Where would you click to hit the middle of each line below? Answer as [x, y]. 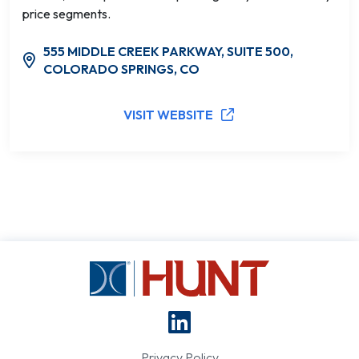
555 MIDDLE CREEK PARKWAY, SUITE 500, [168, 51]
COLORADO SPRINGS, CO [121, 69]
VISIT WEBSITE [168, 115]
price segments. [67, 14]
